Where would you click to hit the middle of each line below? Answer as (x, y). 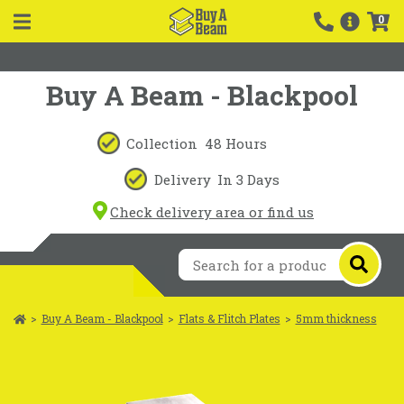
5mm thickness (336, 319)
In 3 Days (248, 179)
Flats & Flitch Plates (229, 319)
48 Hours (235, 143)
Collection (162, 143)
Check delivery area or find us (212, 212)
